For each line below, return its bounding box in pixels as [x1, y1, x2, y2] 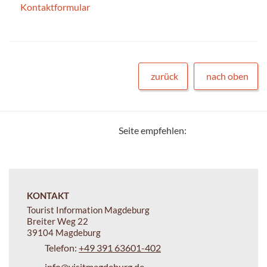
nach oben [206, 70, 249, 82]
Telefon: [45, 241, 79, 253]
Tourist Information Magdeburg [27, 204, 150, 215]
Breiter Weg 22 [27, 215, 88, 226]
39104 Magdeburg [27, 226, 101, 238]
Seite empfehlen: [119, 124, 187, 136]
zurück [151, 70, 178, 82]
